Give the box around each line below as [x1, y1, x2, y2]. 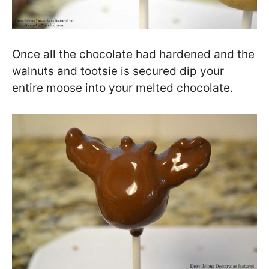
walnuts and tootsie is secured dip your [12, 64, 224, 79]
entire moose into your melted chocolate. [12, 81, 233, 95]
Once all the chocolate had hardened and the [12, 47, 255, 62]
